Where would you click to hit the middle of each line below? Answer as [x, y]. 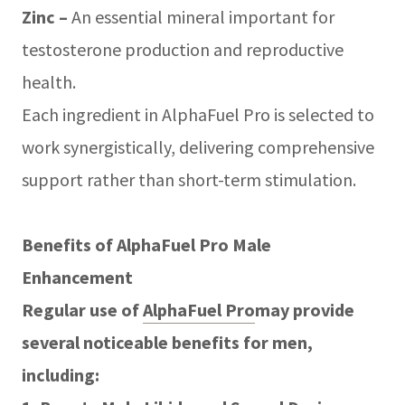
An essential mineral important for [201, 16]
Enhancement [77, 277]
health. [49, 81]
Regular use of [82, 309]
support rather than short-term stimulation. [189, 179]
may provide [305, 309]
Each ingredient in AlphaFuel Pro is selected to [198, 114]
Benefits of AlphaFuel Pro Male [146, 244]
